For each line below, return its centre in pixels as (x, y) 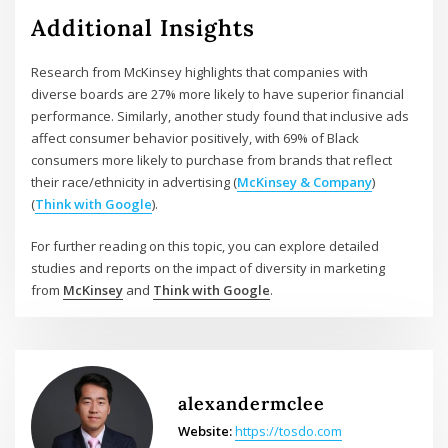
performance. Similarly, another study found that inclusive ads (220, 115)
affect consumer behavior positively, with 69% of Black (195, 137)
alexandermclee (251, 403)
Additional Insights (143, 28)
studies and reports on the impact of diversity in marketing (208, 267)
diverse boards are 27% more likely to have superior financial (218, 93)
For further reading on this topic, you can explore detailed (205, 245)
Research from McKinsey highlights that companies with (200, 71)
